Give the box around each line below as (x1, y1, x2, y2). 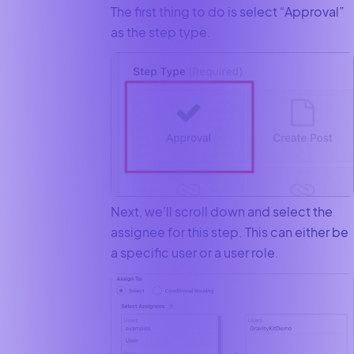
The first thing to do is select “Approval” (110, 2, 345, 20)
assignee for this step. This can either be (110, 224, 348, 241)
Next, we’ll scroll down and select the (110, 203, 333, 220)
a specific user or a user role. (110, 244, 279, 262)
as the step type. (110, 23, 213, 40)
